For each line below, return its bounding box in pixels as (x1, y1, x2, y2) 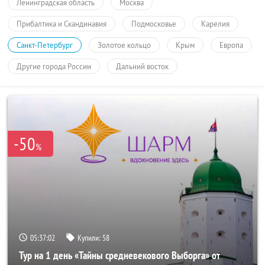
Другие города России (17, 62, 91, 71)
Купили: (77, 232, 102, 243)
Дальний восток (116, 62, 169, 71)
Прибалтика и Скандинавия (17, 19, 106, 28)
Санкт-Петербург (17, 40, 73, 50)
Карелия (201, 19, 230, 28)
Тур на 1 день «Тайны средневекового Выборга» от (19, 248, 219, 262)
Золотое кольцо (98, 40, 151, 50)
